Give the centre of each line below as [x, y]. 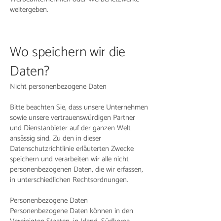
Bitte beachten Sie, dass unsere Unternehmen [79, 107]
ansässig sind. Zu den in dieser [55, 138]
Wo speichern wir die [68, 52]
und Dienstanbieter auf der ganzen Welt [70, 128]
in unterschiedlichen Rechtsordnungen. [69, 180]
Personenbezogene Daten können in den [72, 211]
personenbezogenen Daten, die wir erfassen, [76, 169]
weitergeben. [29, 10]
